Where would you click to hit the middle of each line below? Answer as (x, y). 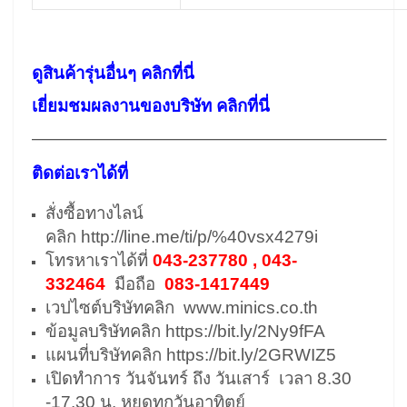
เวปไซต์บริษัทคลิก (114, 308)
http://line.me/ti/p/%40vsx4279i (199, 237)
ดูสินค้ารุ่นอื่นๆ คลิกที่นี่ (113, 73)
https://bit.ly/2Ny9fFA (245, 331)
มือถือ (139, 284)
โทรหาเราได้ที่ (99, 260)
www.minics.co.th (251, 308)
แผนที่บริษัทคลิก (106, 355)
